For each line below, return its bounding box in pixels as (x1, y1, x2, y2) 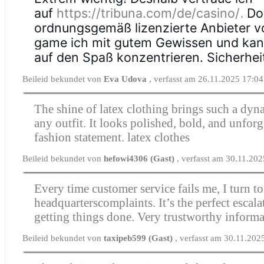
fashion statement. (34, 130, 128, 144)
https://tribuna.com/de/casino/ (57, 5, 240, 21)
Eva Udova (104, 74, 150, 84)
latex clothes (127, 130, 190, 144)
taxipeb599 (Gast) (104, 233, 176, 243)
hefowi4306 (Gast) (104, 153, 177, 163)
